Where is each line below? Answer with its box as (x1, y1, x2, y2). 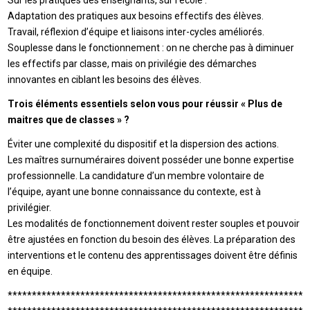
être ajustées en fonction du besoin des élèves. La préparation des (8, 233, 296, 245)
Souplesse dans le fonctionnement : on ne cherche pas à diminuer (8, 42, 295, 54)
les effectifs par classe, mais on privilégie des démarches (8, 58, 257, 70)
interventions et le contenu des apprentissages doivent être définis (8, 249, 298, 261)
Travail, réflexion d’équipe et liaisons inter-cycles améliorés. (8, 26, 265, 38)
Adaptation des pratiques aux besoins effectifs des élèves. (8, 10, 264, 22)
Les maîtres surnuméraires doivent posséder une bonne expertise (8, 154, 295, 165)
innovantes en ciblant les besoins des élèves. (8, 74, 202, 86)
